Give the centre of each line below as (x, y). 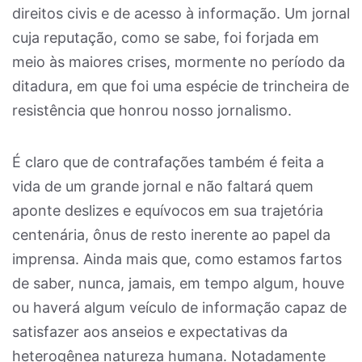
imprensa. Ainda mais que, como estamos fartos (177, 259)
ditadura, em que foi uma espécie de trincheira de (181, 86)
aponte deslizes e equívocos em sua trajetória (168, 210)
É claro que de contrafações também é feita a (168, 162)
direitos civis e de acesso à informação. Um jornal (181, 13)
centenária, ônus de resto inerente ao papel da (171, 235)
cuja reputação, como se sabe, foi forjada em (166, 38)
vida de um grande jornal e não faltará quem (163, 186)
